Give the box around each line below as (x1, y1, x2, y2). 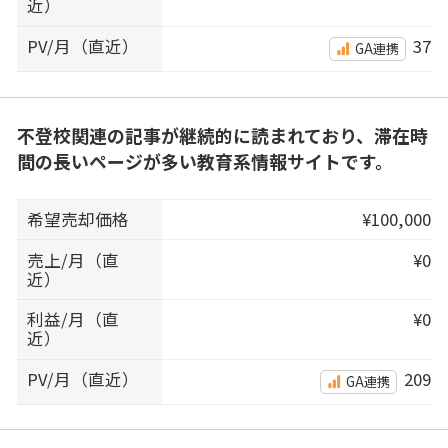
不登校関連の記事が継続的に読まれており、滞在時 (16, 122, 428, 149)
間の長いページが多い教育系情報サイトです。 (16, 148, 393, 175)
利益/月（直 (27, 307, 120, 332)
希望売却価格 (27, 207, 130, 232)
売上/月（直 (27, 247, 120, 272)
